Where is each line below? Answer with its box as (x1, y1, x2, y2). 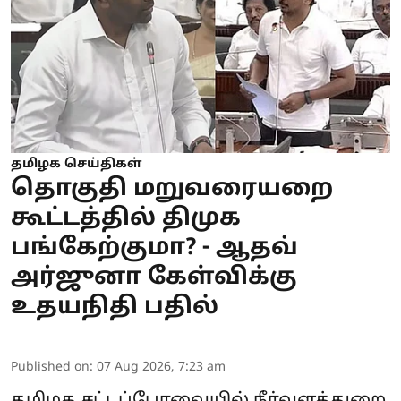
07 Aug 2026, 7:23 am (97, 359, 226, 375)
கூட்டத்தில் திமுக (11, 203, 241, 234)
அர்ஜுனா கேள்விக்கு (11, 262, 297, 293)
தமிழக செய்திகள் (11, 156, 141, 172)
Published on (11, 359, 90, 375)
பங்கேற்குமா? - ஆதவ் (11, 233, 298, 263)
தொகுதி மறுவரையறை (11, 174, 333, 204)
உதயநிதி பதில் (11, 292, 218, 322)
